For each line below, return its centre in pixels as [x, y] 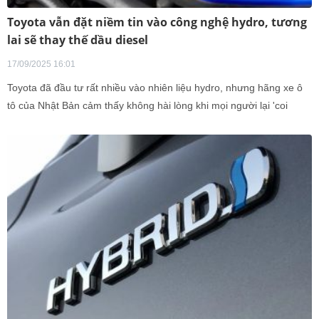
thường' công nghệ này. [61, 123]
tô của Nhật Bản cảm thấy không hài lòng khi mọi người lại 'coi [147, 105]
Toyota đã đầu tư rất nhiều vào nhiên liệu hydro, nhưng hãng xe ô [155, 88]
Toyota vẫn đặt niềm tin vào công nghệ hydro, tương [157, 22]
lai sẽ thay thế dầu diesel [78, 40]
